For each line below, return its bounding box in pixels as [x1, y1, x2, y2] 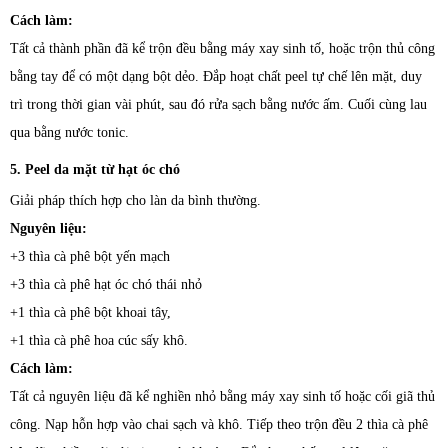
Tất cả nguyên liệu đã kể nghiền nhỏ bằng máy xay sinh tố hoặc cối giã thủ [10, 388, 435, 404]
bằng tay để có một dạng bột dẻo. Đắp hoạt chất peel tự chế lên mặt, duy [10, 68, 422, 84]
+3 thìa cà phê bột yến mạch [10, 248, 170, 264]
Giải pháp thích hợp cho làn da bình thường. [10, 192, 261, 208]
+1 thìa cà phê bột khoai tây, [10, 304, 171, 320]
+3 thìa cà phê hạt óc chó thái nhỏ [10, 276, 202, 292]
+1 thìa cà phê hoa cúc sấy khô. [10, 332, 188, 348]
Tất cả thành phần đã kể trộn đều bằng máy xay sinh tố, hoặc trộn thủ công [10, 40, 435, 56]
